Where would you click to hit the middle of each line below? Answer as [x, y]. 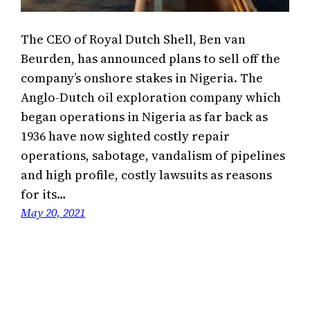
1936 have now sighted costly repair [126, 136]
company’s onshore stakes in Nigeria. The [142, 78]
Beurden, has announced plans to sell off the [151, 59]
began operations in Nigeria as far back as [145, 117]
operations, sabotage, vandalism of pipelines [153, 156]
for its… [44, 194]
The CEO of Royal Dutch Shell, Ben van [134, 39]
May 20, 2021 [53, 213]
